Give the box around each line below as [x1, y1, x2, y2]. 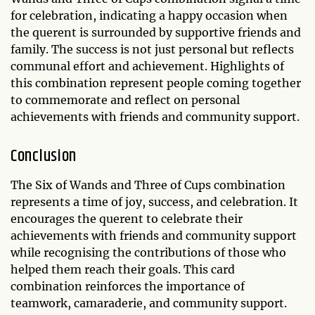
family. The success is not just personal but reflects [11, 42, 294, 57]
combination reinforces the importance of [11, 279, 245, 294]
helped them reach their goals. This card [11, 262, 235, 277]
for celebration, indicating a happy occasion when [11, 8, 288, 23]
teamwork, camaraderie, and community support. [11, 296, 287, 311]
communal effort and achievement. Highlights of [11, 59, 284, 74]
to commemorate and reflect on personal [11, 93, 240, 108]
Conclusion [11, 143, 77, 169]
